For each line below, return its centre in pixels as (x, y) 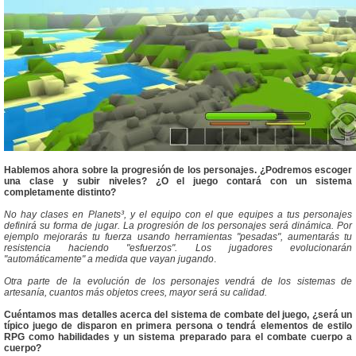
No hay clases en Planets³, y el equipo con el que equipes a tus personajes (178, 215)
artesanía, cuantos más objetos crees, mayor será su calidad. (135, 293)
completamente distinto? (60, 193)
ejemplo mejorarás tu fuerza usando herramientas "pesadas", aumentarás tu (178, 237)
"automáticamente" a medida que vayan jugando (109, 259)
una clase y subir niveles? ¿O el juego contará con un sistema (178, 182)
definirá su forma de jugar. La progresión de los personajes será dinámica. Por (178, 226)
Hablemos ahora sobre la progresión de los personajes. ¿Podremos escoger (178, 170)
